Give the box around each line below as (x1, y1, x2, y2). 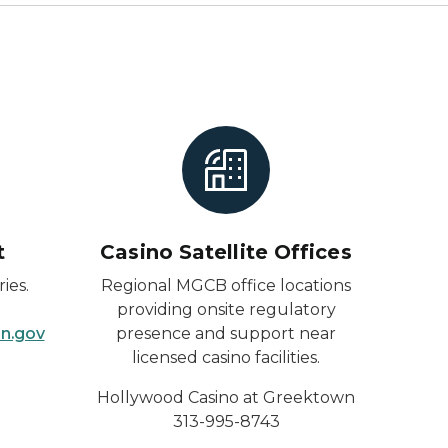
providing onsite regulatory (116, 300, 336, 319)
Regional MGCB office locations (101, 276, 351, 295)
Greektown (263, 388, 355, 407)
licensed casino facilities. (132, 348, 320, 367)
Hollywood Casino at (97, 388, 263, 407)
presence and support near (116, 324, 336, 343)
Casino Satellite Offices (100, 240, 352, 264)
